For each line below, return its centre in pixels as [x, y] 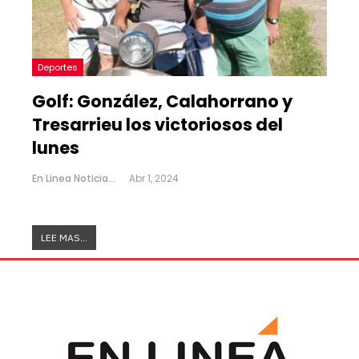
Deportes [58, 68]
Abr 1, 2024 [154, 179]
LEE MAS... [64, 238]
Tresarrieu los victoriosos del [157, 125]
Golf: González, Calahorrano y [162, 102]
